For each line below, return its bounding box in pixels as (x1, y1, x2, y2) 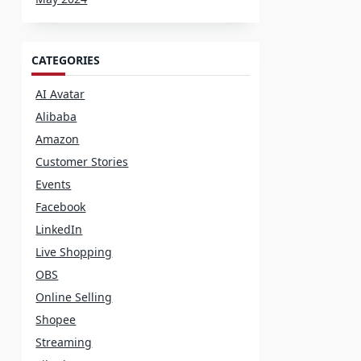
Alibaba (35, 109, 77, 125)
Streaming (35, 334, 93, 351)
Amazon (35, 131, 80, 147)
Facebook (35, 199, 86, 215)
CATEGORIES (31, 52, 101, 68)
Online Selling (35, 289, 113, 305)
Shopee (35, 312, 77, 328)
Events (35, 176, 72, 193)
